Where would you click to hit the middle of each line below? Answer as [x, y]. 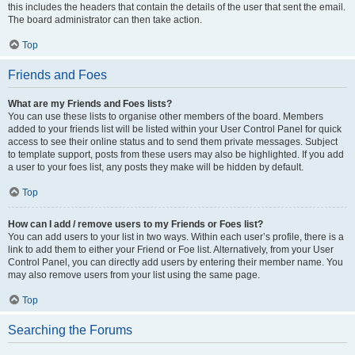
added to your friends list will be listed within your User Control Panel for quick [175, 129]
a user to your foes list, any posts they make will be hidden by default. [156, 167]
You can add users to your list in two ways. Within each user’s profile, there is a [176, 237]
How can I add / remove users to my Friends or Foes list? [136, 224]
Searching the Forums [70, 330]
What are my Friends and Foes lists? [90, 104]
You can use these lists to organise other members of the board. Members [166, 116]
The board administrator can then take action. [105, 20]
